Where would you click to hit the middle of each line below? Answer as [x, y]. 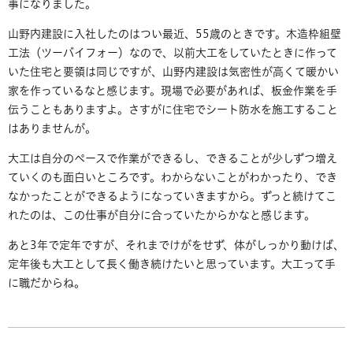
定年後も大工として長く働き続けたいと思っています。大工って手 [172, 264]
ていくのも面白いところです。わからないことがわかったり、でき [173, 178]
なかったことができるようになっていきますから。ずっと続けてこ [172, 197]
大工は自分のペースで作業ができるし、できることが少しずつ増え [173, 159]
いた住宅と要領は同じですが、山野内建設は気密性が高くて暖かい [173, 72]
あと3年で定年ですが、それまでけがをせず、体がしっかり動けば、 [176, 245]
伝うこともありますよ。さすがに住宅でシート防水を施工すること [173, 110]
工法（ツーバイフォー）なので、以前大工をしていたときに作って [173, 53]
